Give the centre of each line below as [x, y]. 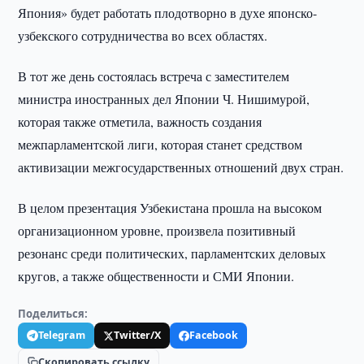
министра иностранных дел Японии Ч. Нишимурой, [164, 99]
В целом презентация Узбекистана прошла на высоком [170, 208]
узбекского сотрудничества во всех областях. [143, 35]
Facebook [214, 335]
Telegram [62, 335]
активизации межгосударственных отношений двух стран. [181, 167]
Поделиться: [53, 314]
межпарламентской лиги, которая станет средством [160, 144]
